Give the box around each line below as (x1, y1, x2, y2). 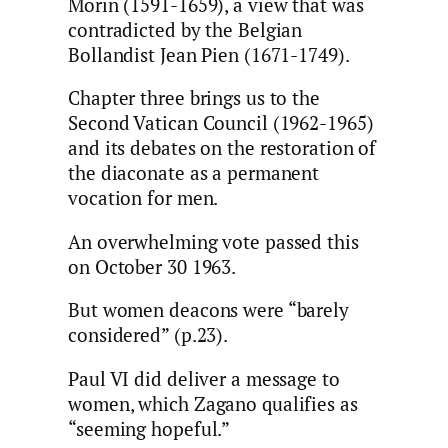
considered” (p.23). (68, 323, 229, 348)
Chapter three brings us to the (68, 86, 320, 111)
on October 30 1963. (68, 254, 237, 279)
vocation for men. (68, 186, 219, 211)
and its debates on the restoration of (68, 136, 377, 161)
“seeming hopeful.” (68, 416, 231, 441)
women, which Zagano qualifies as (68, 391, 358, 416)
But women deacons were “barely (68, 298, 349, 323)
